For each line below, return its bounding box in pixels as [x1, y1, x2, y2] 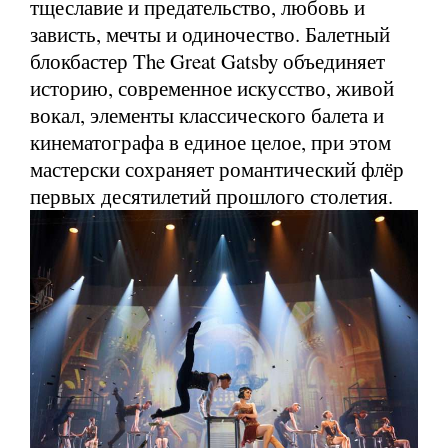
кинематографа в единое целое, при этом [30, 127, 391, 156]
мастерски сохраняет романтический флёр [30, 154, 404, 183]
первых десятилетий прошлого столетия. [30, 181, 393, 210]
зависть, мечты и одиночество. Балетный [30, 19, 390, 48]
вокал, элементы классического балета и [30, 100, 384, 129]
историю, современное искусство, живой [30, 73, 394, 102]
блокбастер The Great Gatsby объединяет [30, 46, 385, 75]
